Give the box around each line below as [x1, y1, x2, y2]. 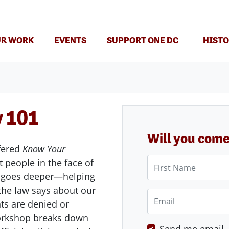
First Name [147, 155, 194, 168]
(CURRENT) [86, 34, 130, 45]
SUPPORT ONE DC [107, 35, 178, 45]
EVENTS [54, 35, 86, 45]
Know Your [22, 143, 65, 155]
